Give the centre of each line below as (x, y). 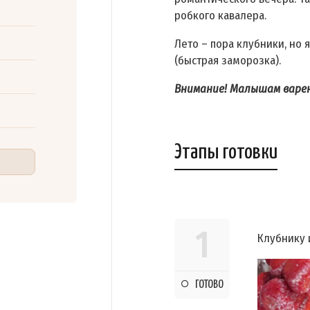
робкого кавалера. (220, 16)
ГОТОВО (209, 285)
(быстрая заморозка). (228, 61)
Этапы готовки (226, 153)
